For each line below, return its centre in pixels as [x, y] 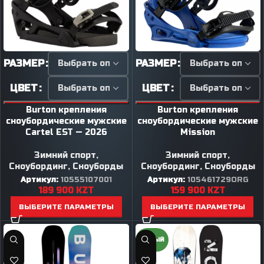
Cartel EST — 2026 [66, 132]
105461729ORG [218, 179]
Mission [198, 132]
